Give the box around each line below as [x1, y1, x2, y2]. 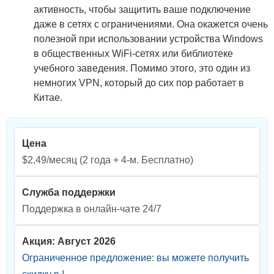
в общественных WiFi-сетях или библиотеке [34, 48, 233, 59]
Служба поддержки [22, 187, 116, 198]
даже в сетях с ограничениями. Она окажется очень [34, 19, 268, 30]
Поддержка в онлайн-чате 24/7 [22, 204, 161, 215]
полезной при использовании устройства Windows [34, 34, 263, 45]
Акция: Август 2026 [22, 236, 116, 247]
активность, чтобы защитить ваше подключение [34, 4, 251, 15]
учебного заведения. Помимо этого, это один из [34, 63, 250, 74]
